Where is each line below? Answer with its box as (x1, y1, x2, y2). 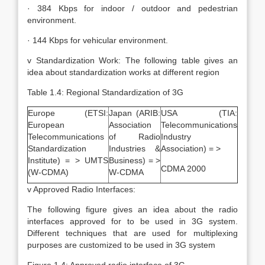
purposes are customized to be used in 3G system (27, 240, 215, 250)
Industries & (109, 144, 160, 153)
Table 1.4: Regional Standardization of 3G (27, 88, 183, 97)
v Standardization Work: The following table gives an (27, 56, 238, 65)
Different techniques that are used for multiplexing (27, 228, 238, 238)
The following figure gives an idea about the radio (27, 205, 238, 214)
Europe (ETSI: (28, 108, 108, 118)
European (28, 120, 64, 130)
